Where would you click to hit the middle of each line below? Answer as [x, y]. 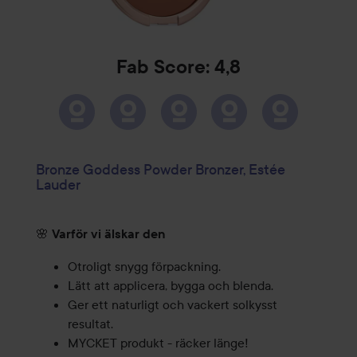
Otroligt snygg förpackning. [144, 267]
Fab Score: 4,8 [178, 67]
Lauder [58, 185]
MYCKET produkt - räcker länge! [158, 343]
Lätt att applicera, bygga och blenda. [170, 286]
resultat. [90, 324]
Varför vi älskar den [108, 234]
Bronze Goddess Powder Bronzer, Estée [160, 170]
